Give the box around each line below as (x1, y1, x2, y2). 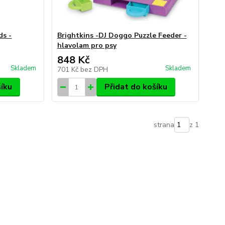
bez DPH (80, 65, 108, 74)
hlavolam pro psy (57, 41, 117, 50)
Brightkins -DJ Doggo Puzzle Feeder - (57, 31, 187, 40)
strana (153, 120, 174, 130)
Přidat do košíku (104, 81, 167, 92)
